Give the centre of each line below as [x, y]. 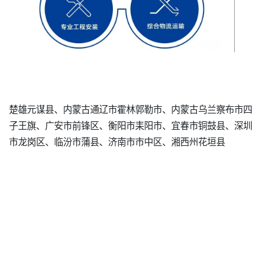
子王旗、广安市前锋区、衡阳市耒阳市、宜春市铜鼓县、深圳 [131, 125]
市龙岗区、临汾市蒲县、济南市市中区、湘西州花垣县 [117, 141]
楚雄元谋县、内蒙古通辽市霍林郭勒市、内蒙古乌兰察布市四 [131, 108]
